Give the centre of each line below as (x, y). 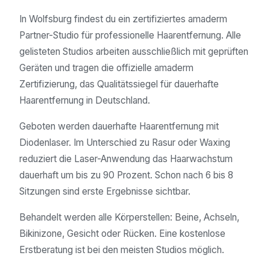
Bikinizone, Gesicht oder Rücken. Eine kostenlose (122, 234)
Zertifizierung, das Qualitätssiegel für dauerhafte (119, 84)
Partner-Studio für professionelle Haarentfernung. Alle (130, 36)
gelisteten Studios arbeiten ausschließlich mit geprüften (134, 52)
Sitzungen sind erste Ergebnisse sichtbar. (105, 192)
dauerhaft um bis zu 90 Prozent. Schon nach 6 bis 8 (126, 175)
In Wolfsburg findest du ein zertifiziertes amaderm (123, 19)
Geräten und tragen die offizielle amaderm (106, 68)
